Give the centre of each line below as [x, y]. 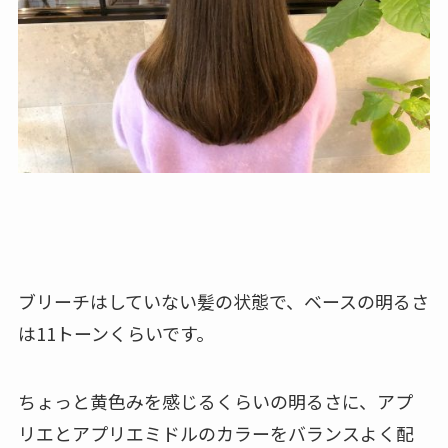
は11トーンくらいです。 [115, 332]
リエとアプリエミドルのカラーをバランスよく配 [215, 432]
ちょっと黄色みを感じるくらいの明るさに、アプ [215, 400]
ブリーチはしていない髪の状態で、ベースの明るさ [223, 300]
